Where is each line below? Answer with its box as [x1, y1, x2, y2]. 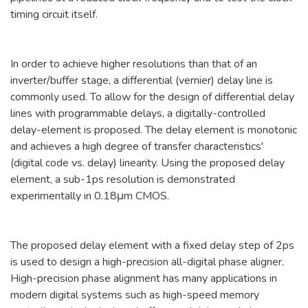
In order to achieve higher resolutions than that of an [10, 56, 257, 71]
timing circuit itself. [10, 6, 98, 22]
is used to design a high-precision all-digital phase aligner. [10, 254, 284, 269]
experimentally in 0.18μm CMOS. [10, 188, 169, 203]
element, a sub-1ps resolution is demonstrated [10, 171, 235, 187]
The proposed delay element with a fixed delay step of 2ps [10, 237, 294, 253]
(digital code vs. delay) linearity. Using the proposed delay [10, 155, 285, 170]
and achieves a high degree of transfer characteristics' [10, 138, 263, 154]
